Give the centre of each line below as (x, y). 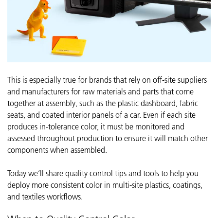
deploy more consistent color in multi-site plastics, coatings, (105, 185)
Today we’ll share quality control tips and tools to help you (103, 173)
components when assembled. (57, 150)
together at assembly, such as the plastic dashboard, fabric (103, 103)
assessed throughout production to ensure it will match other (108, 138)
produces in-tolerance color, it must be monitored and (96, 127)
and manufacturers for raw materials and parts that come (100, 91)
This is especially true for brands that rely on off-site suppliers (107, 80)
